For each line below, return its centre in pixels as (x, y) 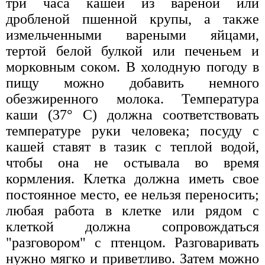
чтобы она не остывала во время (132, 163)
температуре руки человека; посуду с (132, 131)
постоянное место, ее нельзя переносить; (132, 195)
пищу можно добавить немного (132, 83)
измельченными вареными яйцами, (132, 35)
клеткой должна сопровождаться (132, 227)
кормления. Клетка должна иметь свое (132, 179)
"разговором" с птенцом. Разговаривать (132, 243)
